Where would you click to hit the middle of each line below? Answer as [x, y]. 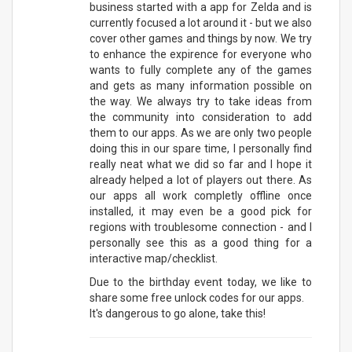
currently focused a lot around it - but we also [200, 22]
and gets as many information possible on [200, 85]
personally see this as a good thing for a [200, 242]
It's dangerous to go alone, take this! [177, 313]
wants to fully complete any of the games [200, 70]
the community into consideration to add [200, 117]
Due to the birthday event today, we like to [200, 282]
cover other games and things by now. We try [200, 38]
